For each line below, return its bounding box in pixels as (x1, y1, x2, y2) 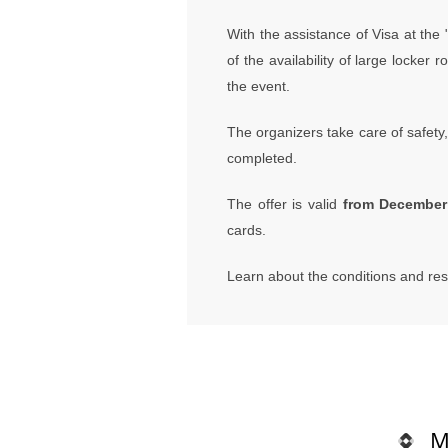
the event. (227, 77, 290, 94)
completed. (227, 149, 297, 166)
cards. (227, 221, 266, 238)
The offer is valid (227, 195, 343, 212)
